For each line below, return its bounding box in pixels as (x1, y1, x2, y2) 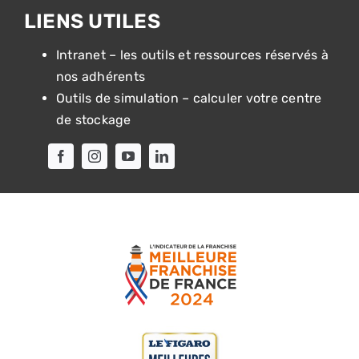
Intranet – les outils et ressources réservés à (55, 46, 329, 63)
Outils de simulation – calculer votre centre (55, 90, 322, 106)
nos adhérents (55, 68, 146, 84)
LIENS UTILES (23, 9, 160, 33)
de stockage (55, 111, 131, 127)
